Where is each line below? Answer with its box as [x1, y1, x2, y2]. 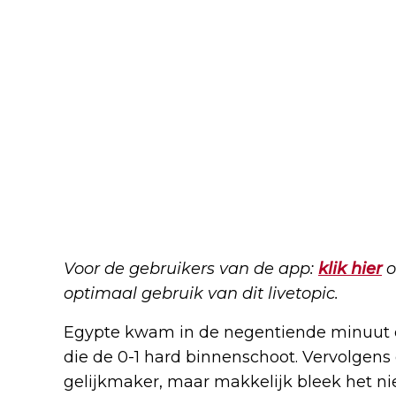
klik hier [318, 258, 382, 278]
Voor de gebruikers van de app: [64, 258, 318, 278]
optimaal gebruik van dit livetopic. [64, 283, 339, 303]
